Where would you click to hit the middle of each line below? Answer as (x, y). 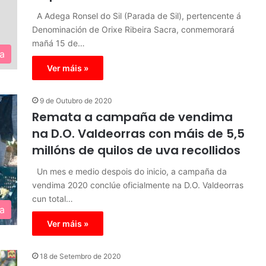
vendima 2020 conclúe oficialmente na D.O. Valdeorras (138, 185)
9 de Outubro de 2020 (76, 101)
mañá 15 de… (58, 43)
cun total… (53, 199)
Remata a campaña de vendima (132, 117)
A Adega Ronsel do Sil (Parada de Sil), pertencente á (137, 16)
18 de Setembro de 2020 (80, 256)
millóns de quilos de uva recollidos (136, 150)
